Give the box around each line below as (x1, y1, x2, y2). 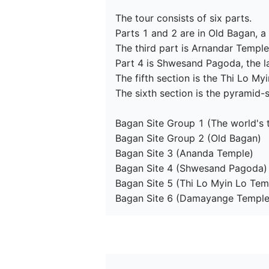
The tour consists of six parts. (115, 12, 252, 25)
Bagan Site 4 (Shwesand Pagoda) (115, 162, 267, 175)
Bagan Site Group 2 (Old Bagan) (115, 132, 261, 145)
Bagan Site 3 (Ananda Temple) (115, 147, 253, 160)
